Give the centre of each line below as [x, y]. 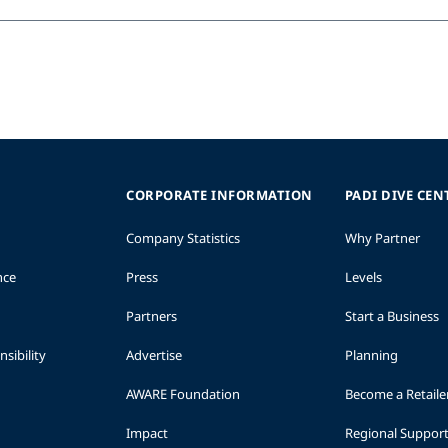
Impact [147, 432]
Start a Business [391, 315]
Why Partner [382, 237]
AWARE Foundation [183, 393]
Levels [363, 276]
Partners [151, 315]
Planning [371, 354]
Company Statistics [183, 237]
